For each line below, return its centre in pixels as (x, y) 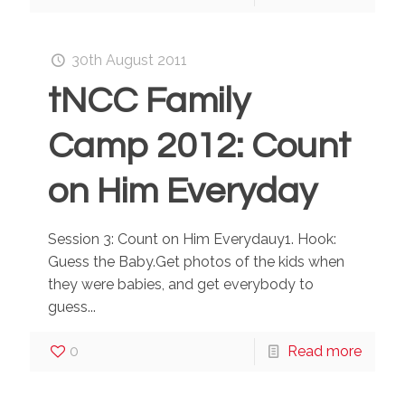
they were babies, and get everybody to (181, 284)
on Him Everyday (183, 191)
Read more (325, 351)
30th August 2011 (130, 60)
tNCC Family (149, 101)
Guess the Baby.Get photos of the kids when (196, 262)
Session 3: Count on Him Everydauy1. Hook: (192, 239)
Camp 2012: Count (199, 146)
